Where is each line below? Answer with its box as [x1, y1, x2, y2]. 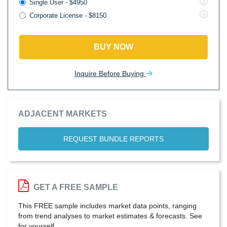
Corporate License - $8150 [29, 12, 106, 19]
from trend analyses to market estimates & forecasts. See [18, 212, 202, 220]
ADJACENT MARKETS [18, 109, 107, 118]
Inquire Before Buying [74, 69, 146, 78]
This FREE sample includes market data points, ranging [18, 202, 197, 210]
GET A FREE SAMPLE [31, 183, 118, 192]
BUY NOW [94, 43, 133, 51]
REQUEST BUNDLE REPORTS [63, 135, 164, 143]
